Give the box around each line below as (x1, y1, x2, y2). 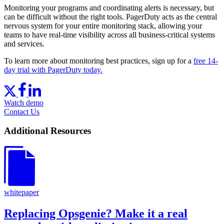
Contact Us (4, 107, 39, 116)
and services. (4, 39, 44, 48)
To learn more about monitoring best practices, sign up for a (4, 56, 193, 65)
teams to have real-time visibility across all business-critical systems (4, 30, 215, 39)
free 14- (193, 56, 218, 65)
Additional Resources (4, 125, 91, 136)
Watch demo (4, 98, 43, 107)
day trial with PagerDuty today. (4, 65, 102, 74)
